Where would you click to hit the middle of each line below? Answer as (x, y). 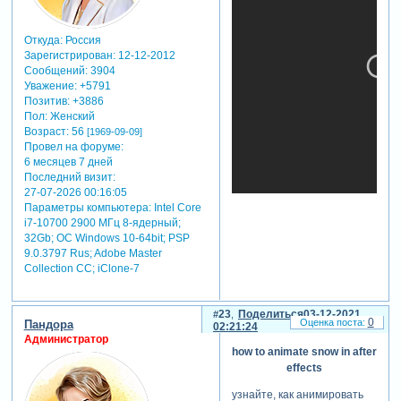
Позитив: (47, 102)
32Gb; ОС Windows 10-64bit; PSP (107, 239)
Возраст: (46, 132)
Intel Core (176, 208)
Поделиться (270, 314)
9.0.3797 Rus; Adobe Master (93, 254)
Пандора (48, 324)
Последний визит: (69, 178)
